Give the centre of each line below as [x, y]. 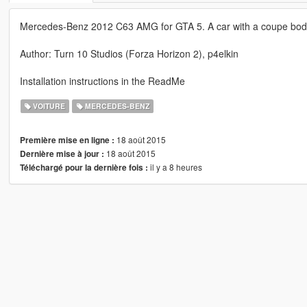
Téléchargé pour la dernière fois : [84, 167]
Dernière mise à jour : [62, 153]
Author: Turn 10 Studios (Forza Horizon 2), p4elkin [129, 53]
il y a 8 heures [175, 167]
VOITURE [48, 106]
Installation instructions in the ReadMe [102, 81]
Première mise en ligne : [67, 140]
